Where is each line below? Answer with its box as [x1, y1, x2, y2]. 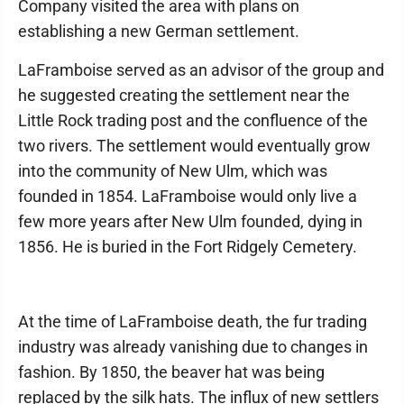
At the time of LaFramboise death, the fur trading [18, 312, 367, 331]
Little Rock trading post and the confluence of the [18, 111, 368, 130]
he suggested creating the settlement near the [18, 86, 350, 105]
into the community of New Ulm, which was [18, 161, 327, 180]
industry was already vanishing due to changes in [18, 337, 368, 356]
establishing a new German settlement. [18, 22, 299, 41]
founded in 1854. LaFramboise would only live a [18, 187, 357, 206]
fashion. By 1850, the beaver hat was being [18, 363, 325, 381]
